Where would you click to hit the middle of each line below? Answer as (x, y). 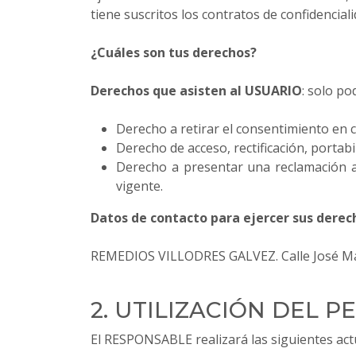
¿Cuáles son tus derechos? (174, 52)
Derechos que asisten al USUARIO (196, 91)
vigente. (139, 186)
